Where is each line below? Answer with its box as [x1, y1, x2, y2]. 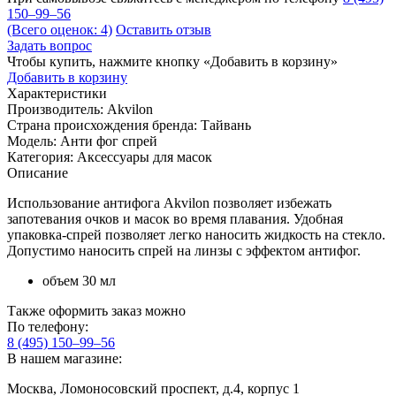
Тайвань [201, 117, 251, 133]
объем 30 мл [42, 272, 116, 288]
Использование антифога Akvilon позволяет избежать [7, 194, 331, 210]
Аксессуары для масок [77, 148, 212, 164]
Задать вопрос [7, 37, 92, 53]
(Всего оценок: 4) [7, 21, 112, 37]
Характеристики [7, 85, 107, 101]
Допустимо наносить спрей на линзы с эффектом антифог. [7, 242, 361, 258]
